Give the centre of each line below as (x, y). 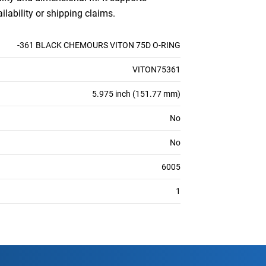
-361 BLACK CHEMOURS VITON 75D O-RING (99, 45)
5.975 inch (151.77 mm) (136, 94)
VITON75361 (156, 69)
